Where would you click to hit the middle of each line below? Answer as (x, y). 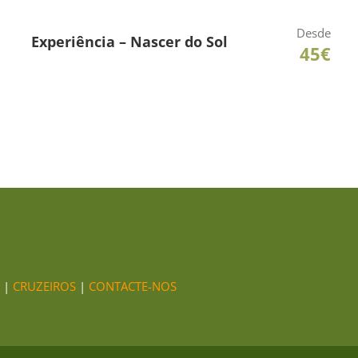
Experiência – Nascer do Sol (129, 42)
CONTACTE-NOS (133, 286)
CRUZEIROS (44, 286)
